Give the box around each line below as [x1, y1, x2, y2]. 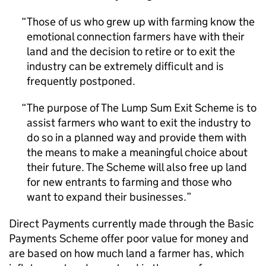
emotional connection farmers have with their [27, 30, 245, 43]
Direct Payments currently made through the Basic [9, 217, 254, 230]
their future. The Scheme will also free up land [27, 160, 247, 174]
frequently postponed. [27, 74, 135, 88]
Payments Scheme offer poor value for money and [9, 232, 249, 245]
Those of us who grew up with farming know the [27, 15, 255, 28]
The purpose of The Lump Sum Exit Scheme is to [27, 101, 256, 115]
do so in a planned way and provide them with [27, 131, 246, 144]
